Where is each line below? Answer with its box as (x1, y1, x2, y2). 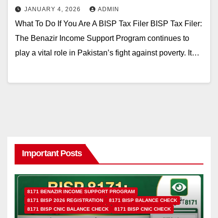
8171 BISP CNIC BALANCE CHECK (27, 206, 109, 212)
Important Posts (22, 148, 82, 158)
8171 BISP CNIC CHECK (114, 206, 171, 212)
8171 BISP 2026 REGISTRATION (27, 198, 103, 203)
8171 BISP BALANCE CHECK (109, 198, 177, 203)
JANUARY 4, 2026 (24, 6, 83, 13)
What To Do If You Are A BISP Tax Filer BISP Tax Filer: (15, 19, 202, 28)
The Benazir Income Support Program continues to (15, 34, 189, 43)
